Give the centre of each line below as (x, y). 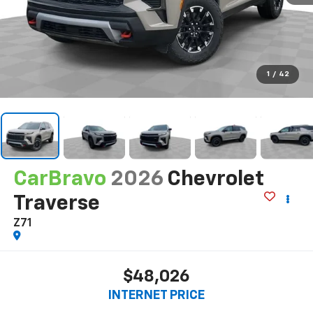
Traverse (56, 204)
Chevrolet (215, 180)
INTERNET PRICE (156, 295)
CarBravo (59, 180)
